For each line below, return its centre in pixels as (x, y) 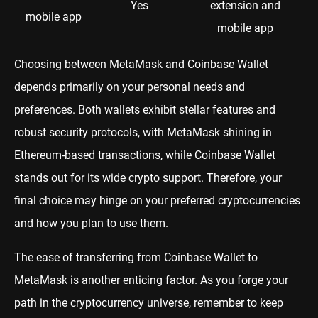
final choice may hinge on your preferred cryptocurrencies (157, 200)
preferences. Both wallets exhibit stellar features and (145, 109)
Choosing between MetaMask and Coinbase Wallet (141, 64)
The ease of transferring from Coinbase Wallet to (136, 257)
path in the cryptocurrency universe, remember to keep (149, 302)
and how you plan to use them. (91, 223)
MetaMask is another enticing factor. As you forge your (151, 280)
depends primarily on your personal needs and (130, 87)
